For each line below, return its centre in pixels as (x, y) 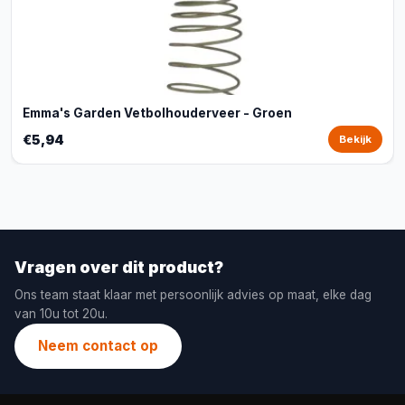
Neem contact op (98, 346)
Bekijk (355, 139)
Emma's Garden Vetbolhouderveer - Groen (157, 113)
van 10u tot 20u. (61, 314)
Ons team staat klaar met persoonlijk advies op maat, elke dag (193, 295)
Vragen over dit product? (119, 267)
